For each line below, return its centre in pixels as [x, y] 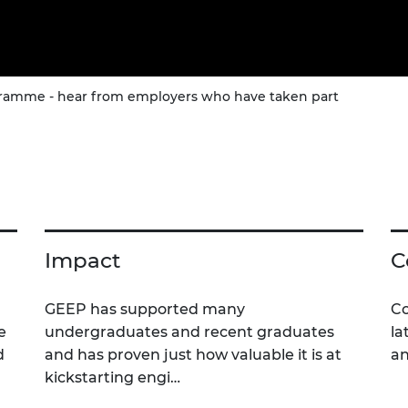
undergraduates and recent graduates [189, 332]
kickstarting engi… [112, 378]
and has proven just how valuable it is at [193, 355]
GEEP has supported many [145, 310]
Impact [83, 261]
